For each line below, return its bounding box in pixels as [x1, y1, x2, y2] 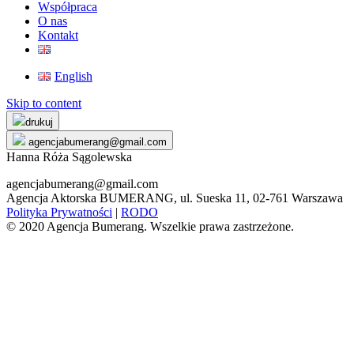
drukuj [25, 116, 53, 128]
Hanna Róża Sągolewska [6, 150, 132, 164]
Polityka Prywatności [6, 205, 112, 219]
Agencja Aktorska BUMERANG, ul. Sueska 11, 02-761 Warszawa [6, 191, 343, 205]
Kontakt [38, 28, 78, 42]
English [54, 70, 92, 83]
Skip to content [6, 96, 81, 110]
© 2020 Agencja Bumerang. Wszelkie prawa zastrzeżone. [6, 220, 294, 233]
